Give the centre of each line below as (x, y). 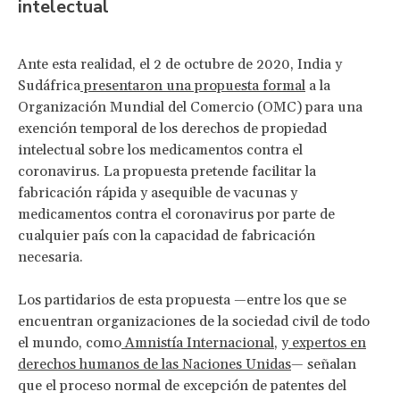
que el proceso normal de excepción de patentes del (182, 385)
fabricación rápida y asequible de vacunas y (158, 192)
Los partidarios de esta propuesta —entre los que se (182, 300)
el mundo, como (70, 342)
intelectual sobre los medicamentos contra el (160, 150)
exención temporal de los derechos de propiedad (172, 128)
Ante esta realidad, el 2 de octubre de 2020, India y (180, 64)
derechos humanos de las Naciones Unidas (154, 364)
